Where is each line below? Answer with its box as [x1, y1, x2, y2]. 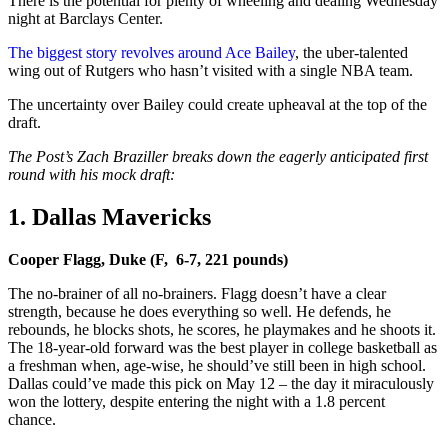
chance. [8, 410, 60, 428]
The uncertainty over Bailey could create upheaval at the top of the [8, 95, 427, 113]
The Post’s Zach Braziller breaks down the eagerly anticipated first [8, 147, 428, 165]
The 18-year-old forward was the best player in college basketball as [8, 338, 437, 356]
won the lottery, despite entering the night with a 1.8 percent [8, 392, 385, 410]
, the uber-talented [295, 43, 408, 61]
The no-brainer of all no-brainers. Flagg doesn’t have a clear [8, 284, 386, 302]
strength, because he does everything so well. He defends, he [8, 302, 391, 320]
